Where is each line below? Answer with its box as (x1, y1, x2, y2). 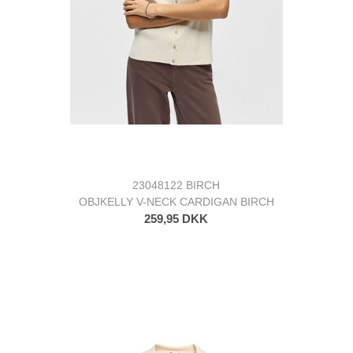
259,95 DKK (144, 211, 209, 225)
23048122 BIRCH (132, 178, 221, 191)
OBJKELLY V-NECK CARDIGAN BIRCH (78, 195, 274, 208)
